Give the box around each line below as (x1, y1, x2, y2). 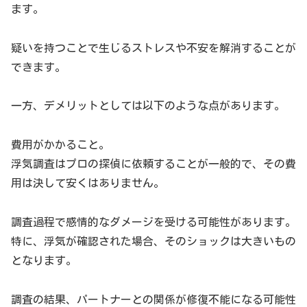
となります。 (11, 254, 77, 266)
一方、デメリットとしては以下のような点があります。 (11, 100, 285, 112)
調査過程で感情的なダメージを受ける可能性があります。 (11, 216, 296, 228)
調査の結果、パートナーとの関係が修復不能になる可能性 (11, 293, 296, 305)
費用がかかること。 (11, 139, 110, 151)
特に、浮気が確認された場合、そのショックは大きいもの (11, 235, 296, 247)
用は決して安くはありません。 (11, 177, 164, 189)
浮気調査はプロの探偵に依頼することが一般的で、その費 (11, 158, 296, 170)
